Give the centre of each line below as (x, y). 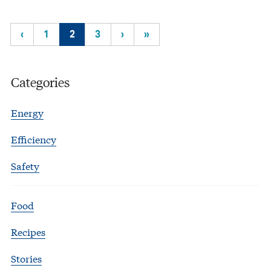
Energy (27, 112)
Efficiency (34, 139)
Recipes (28, 231)
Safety (25, 165)
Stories (26, 258)
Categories (41, 81)
